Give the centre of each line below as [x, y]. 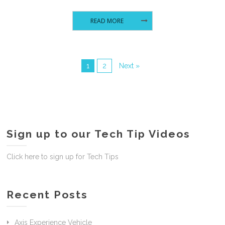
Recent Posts [47, 194]
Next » [129, 66]
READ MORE [107, 21]
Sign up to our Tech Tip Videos [99, 134]
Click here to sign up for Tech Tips [63, 156]
